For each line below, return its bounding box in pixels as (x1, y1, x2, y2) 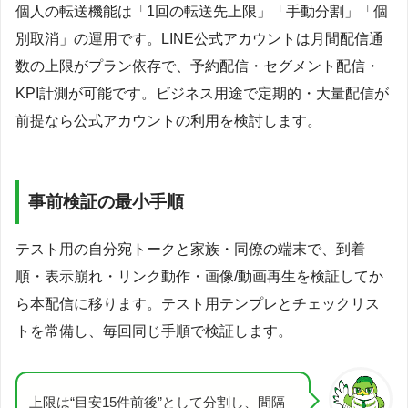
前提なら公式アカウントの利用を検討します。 (15, 112, 321, 128)
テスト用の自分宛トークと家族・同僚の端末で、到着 (15, 241, 365, 258)
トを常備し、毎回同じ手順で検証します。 (15, 323, 292, 340)
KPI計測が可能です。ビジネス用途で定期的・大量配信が (15, 85, 389, 101)
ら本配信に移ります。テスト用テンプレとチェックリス (15, 296, 380, 312)
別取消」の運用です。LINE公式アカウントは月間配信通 (15, 30, 383, 46)
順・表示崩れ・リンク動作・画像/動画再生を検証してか (15, 269, 383, 285)
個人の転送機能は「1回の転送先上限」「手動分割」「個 (15, 3, 388, 19)
